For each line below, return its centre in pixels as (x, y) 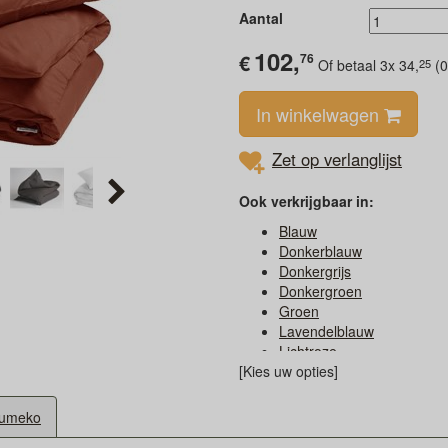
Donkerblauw (320, 251)
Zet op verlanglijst (337, 159)
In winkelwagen (320, 114)
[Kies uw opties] (288, 371)
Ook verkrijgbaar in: (306, 201)
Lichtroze (308, 351)
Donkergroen (320, 291)
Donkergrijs (315, 271)
